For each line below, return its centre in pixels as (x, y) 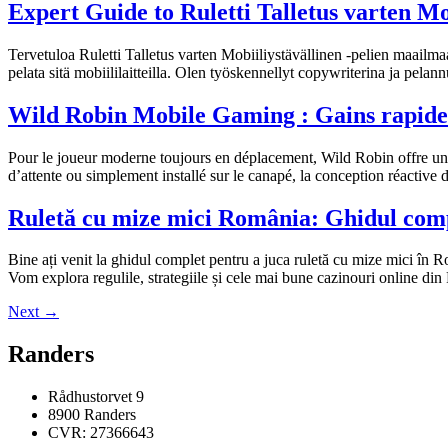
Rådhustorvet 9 (96, 397)
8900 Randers (92, 415)
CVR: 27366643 (101, 433)
